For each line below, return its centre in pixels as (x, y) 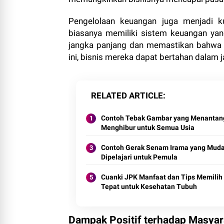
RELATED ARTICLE (127, 95)
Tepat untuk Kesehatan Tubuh (149, 186)
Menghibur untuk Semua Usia (148, 127)
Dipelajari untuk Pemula (139, 157)
